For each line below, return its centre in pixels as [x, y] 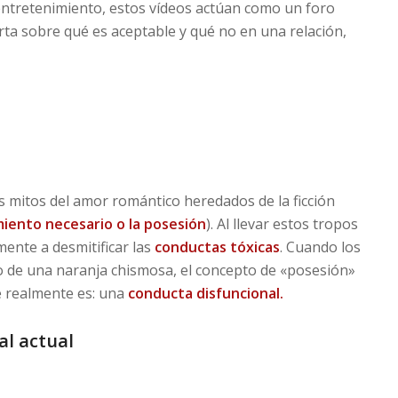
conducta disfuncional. [205, 293]
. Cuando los [320, 247]
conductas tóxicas [217, 247]
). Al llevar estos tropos [282, 223]
